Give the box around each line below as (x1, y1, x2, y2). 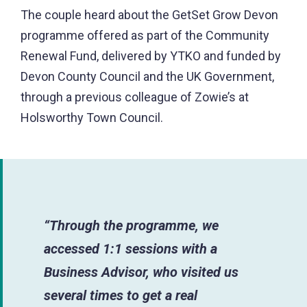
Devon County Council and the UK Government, (21, 69, 274, 84)
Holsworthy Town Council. (21, 110, 163, 125)
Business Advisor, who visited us (44, 264, 238, 281)
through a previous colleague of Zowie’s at (21, 90, 249, 105)
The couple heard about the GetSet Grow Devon (21, 8, 278, 23)
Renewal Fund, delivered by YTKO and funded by (21, 49, 281, 64)
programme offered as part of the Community (21, 28, 269, 43)
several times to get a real (44, 287, 197, 304)
